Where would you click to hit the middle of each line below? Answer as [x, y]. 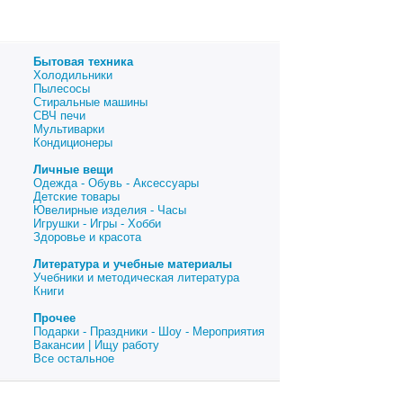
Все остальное [74, 358]
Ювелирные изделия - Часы [110, 210]
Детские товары [76, 197]
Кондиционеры [73, 143]
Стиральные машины [90, 102]
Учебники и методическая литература [136, 278]
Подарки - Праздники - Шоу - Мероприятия [149, 331]
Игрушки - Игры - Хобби [97, 224]
